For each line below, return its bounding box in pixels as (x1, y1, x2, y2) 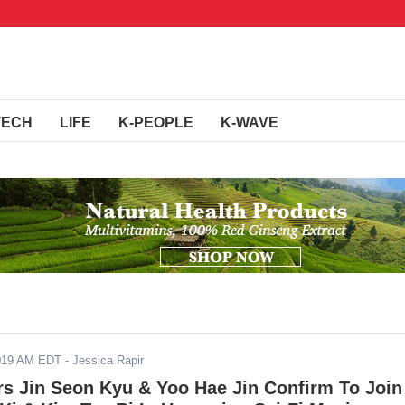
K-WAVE (221, 115, 278, 130)
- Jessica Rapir (61, 353, 144, 367)
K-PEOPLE (118, 115, 193, 130)
